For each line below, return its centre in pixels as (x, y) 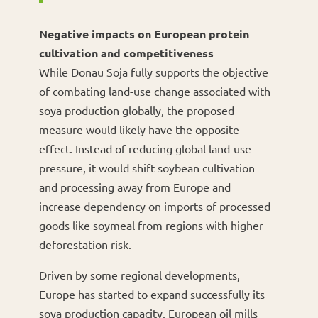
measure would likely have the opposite (139, 130)
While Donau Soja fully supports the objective (153, 72)
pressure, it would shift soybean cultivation (147, 168)
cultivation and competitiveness (126, 53)
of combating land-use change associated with (154, 91)
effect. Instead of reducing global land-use (145, 149)
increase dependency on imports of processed (154, 206)
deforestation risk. (85, 245)
